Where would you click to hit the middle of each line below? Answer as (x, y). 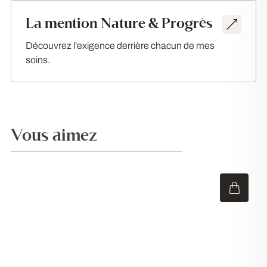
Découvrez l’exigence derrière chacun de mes (120, 46)
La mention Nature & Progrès (119, 23)
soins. (38, 60)
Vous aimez (54, 135)
